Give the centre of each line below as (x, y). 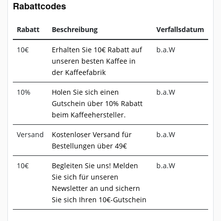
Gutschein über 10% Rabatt (97, 103)
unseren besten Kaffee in (94, 61)
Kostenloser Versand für (92, 134)
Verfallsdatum (180, 29)
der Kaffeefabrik (79, 72)
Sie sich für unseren (85, 177)
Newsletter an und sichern (96, 188)
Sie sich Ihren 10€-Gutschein (99, 199)
